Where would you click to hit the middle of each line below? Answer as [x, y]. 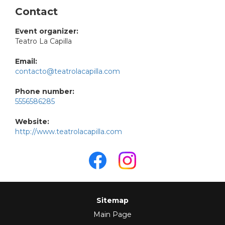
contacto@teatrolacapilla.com [68, 72]
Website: [32, 122]
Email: [26, 62]
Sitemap [113, 201]
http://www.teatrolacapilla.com [69, 132]
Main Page [113, 215]
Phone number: [45, 92]
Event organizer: [47, 31]
